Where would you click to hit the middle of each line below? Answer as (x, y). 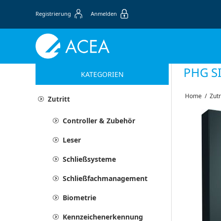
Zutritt (59, 99)
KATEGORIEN (102, 74)
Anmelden (104, 14)
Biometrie (79, 197)
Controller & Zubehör (99, 120)
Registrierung (53, 14)
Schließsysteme (89, 159)
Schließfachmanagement (105, 178)
